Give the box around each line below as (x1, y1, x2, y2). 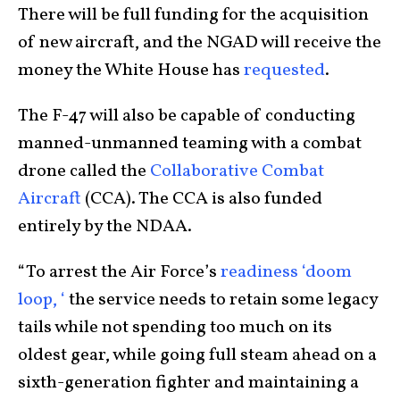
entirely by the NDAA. (18, 213, 192, 239)
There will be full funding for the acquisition (18, 2, 369, 28)
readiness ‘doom (221, 259, 352, 285)
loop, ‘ (18, 287, 65, 312)
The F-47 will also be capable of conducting (18, 103, 355, 129)
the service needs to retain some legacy (65, 287, 378, 312)
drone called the (18, 158, 150, 184)
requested (244, 57, 325, 83)
